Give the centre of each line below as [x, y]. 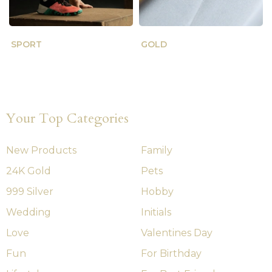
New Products [41, 151]
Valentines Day [177, 233]
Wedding [29, 212]
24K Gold [29, 171]
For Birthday [171, 254]
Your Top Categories [67, 119]
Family [157, 151]
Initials [156, 212]
